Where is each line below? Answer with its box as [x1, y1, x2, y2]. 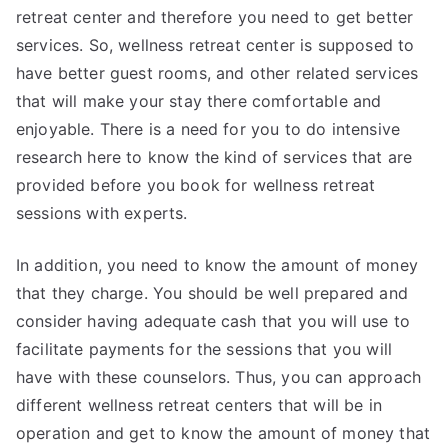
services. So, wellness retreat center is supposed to [16, 35, 415, 55]
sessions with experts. [16, 203, 188, 223]
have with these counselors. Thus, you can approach [16, 367, 422, 387]
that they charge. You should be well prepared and [16, 283, 408, 303]
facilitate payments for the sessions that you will [16, 339, 393, 359]
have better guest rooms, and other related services [16, 63, 419, 83]
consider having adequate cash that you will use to [16, 311, 411, 331]
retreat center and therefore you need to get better [16, 7, 414, 27]
